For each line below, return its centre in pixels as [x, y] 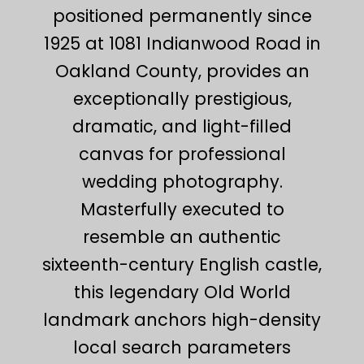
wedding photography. [182, 181]
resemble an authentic [182, 236]
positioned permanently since [182, 15]
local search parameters [182, 347]
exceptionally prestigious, [182, 98]
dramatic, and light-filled [182, 126]
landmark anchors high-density [182, 319]
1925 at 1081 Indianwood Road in [182, 43]
